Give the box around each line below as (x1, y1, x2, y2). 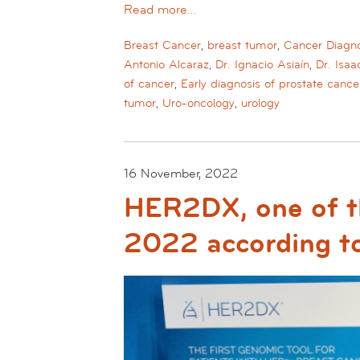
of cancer (124, 76, 174, 92)
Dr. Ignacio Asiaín (215, 57, 309, 73)
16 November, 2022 (124, 165, 238, 182)
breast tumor (207, 38, 277, 54)
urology (241, 96, 280, 112)
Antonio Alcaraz (124, 57, 209, 73)
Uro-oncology (162, 96, 235, 112)
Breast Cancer (124, 38, 201, 54)
